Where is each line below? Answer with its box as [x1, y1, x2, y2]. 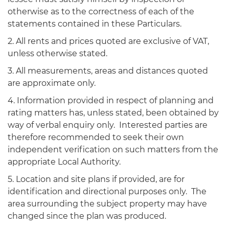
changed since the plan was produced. [8, 211, 166, 221]
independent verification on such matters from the [8, 145, 218, 154]
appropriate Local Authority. [8, 157, 121, 167]
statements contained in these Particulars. [8, 19, 181, 29]
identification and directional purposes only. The [8, 187, 207, 196]
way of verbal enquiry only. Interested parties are [8, 120, 208, 130]
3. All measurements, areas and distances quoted [8, 66, 208, 76]
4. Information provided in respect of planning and [8, 96, 214, 105]
